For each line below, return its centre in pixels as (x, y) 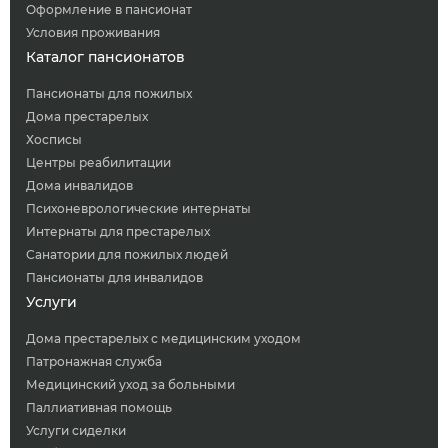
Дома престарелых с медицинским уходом (163, 338)
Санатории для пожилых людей (127, 254)
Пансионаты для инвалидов (114, 277)
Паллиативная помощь (99, 407)
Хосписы (54, 139)
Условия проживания (93, 32)
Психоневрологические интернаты (138, 208)
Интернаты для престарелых (118, 231)
